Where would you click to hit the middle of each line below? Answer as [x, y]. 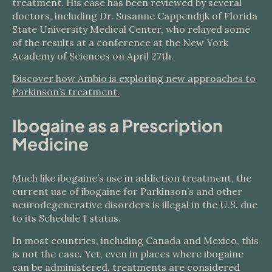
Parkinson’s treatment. [66, 92]
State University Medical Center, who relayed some [131, 29]
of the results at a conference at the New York [120, 42]
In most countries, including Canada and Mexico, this [135, 240]
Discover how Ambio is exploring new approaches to [134, 78]
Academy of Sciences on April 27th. [93, 56]
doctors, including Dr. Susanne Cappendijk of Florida [135, 16]
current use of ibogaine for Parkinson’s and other [127, 191]
